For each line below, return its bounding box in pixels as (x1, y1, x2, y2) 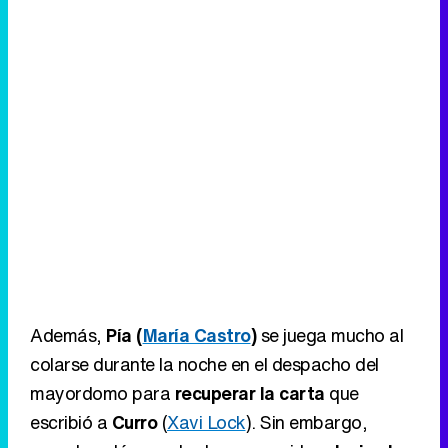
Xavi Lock (167, 409, 246, 436)
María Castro (142, 322, 251, 349)
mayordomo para (30, 380, 175, 407)
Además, (30, 322, 106, 349)
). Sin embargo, (245, 409, 367, 436)
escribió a (30, 409, 112, 436)
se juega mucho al (256, 322, 403, 349)
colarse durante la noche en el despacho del (30, 351, 379, 378)
